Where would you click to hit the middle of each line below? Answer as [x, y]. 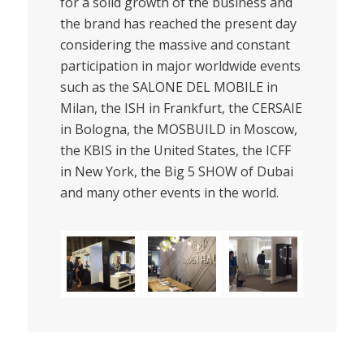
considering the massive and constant [175, 44]
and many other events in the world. [169, 192]
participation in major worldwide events [180, 65]
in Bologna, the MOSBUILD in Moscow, [178, 129]
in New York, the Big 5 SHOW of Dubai [176, 171]
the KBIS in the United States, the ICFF [175, 150]
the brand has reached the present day [178, 23]
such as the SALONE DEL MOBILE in [169, 87]
